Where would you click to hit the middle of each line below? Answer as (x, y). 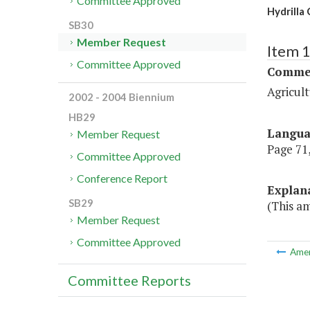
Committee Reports (129, 281)
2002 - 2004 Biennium (121, 97)
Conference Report (122, 179)
